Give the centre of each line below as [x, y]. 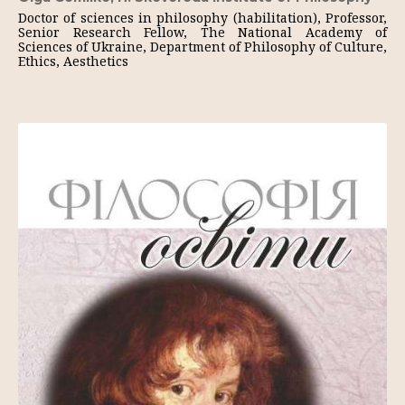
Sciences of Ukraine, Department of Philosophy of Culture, [202, 47]
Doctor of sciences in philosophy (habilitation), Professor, [202, 18]
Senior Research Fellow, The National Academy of [202, 32]
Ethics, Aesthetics [73, 61]
